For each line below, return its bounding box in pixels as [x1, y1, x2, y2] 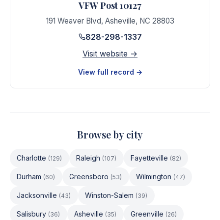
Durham [17, 172, 42, 181]
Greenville [130, 210, 164, 218]
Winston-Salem [85, 191, 134, 199]
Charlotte [17, 154, 47, 162]
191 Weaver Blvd [46, 16, 101, 26]
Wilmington [136, 172, 171, 181]
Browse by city [77, 128, 143, 141]
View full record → [78, 68, 142, 76]
